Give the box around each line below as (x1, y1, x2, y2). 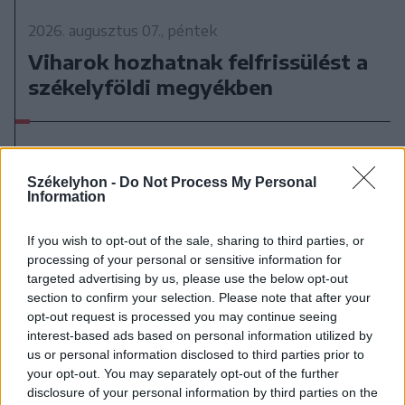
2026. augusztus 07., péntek (28, 22, 218, 41)
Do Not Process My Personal (119, 174, 316, 190)
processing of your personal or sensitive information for (27, 252, 342, 267)
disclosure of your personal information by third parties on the (27, 385, 378, 400)
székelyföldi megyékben (28, 74, 274, 100)
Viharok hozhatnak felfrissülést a (28, 49, 369, 75)
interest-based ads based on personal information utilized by (27, 328, 372, 343)
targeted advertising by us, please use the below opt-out (27, 271, 348, 286)
